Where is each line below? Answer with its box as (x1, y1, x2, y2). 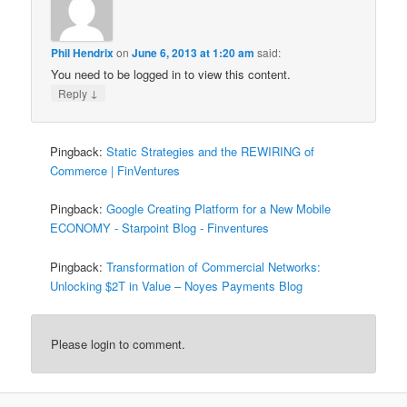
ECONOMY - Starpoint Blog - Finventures (50, 219, 270, 237)
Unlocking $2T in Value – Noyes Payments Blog (50, 276, 303, 294)
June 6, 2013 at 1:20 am (132, 45, 255, 61)
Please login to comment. (51, 334, 186, 352)
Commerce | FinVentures (50, 162, 181, 180)
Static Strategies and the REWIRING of (106, 143, 315, 161)
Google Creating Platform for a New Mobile (106, 200, 332, 218)
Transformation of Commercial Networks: (106, 257, 322, 275)
